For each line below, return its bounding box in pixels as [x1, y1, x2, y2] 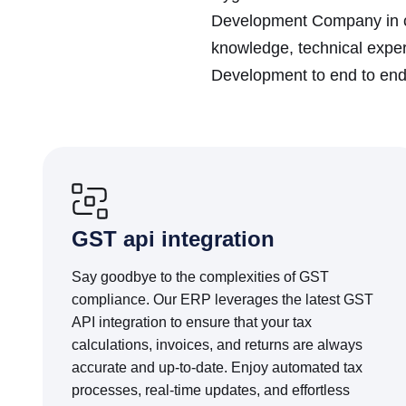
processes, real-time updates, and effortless [72, 382, 350, 398]
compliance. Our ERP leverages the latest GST [72, 292, 373, 307]
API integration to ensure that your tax [72, 314, 312, 330]
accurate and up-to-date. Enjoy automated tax [72, 360, 362, 375]
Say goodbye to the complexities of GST [72, 269, 329, 285]
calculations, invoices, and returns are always [72, 337, 362, 353]
